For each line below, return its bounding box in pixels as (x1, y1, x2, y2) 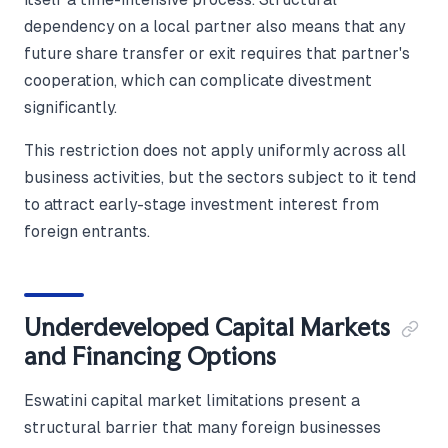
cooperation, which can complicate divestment (24, 72, 372, 90)
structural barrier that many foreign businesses (24, 419, 381, 437)
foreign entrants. (24, 223, 150, 241)
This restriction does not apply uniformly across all (24, 142, 406, 160)
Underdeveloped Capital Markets (24, 312, 390, 343)
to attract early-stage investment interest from (24, 196, 379, 214)
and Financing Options (24, 341, 276, 372)
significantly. (24, 99, 117, 117)
